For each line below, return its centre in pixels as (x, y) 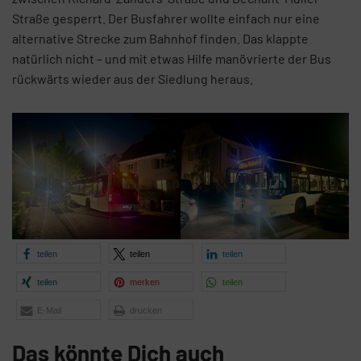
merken (145, 282)
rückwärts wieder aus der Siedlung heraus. (133, 79)
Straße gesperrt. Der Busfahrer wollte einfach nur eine (166, 19)
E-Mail (49, 311)
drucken (146, 311)
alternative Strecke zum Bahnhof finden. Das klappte (160, 39)
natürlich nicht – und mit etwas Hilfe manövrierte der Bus (172, 59)
